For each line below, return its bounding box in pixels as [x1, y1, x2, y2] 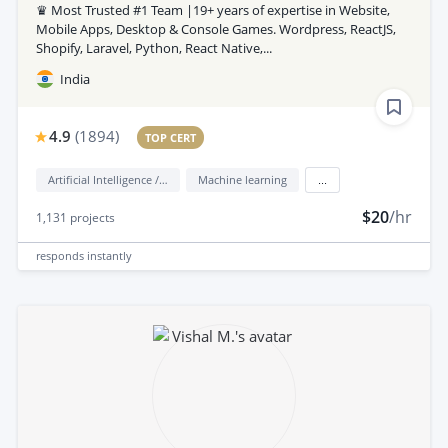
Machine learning [198, 171, 287, 187]
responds [36, 248, 87, 264]
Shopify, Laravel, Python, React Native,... [36, 38, 272, 57]
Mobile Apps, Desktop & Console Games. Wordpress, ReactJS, [36, 19, 396, 38]
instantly [87, 248, 132, 264]
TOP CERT [145, 129, 197, 145]
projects [67, 208, 115, 226]
